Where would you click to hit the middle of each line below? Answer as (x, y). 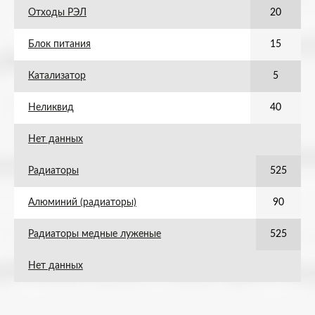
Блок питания (59, 44)
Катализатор (57, 76)
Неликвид (51, 108)
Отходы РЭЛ (57, 13)
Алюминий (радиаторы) (82, 202)
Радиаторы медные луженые (95, 234)
